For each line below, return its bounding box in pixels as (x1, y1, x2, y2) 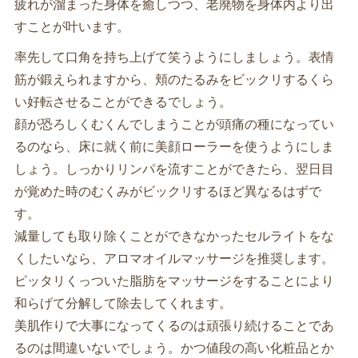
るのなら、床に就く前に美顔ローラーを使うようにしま (14, 137, 334, 156)
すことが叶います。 (14, 18, 129, 36)
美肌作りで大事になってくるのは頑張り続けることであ (14, 316, 334, 335)
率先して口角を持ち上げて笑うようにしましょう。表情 (14, 48, 334, 66)
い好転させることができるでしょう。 (14, 93, 232, 111)
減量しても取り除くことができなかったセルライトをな (14, 227, 334, 245)
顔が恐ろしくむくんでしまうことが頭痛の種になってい (14, 115, 334, 133)
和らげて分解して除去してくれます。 (14, 294, 232, 312)
